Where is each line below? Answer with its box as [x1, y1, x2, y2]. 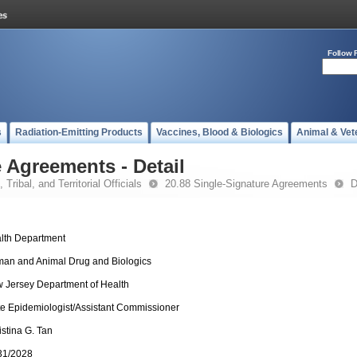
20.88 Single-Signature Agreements [165, 178, 328, 190]
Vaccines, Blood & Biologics [156, 127, 283, 138]
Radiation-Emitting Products [15, 127, 143, 138]
